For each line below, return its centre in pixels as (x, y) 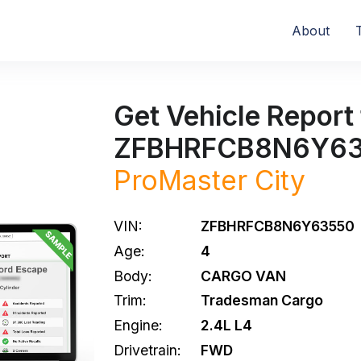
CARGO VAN (243, 276)
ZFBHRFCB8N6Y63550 (278, 226)
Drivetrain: (147, 350)
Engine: (138, 326)
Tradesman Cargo (262, 301)
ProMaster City (210, 180)
